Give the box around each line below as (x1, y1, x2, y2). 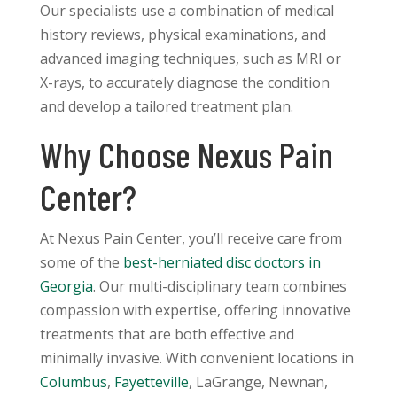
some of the (39, 253, 120, 273)
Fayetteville (113, 372, 189, 393)
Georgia (39, 276, 93, 297)
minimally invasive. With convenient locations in (39, 348, 354, 369)
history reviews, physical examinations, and (39, 25, 326, 45)
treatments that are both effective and (39, 324, 294, 345)
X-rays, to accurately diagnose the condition (39, 73, 330, 93)
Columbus (39, 372, 107, 393)
